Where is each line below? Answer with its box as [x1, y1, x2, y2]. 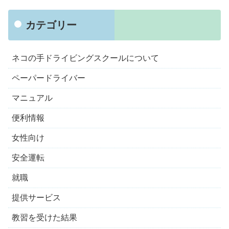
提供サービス [12, 193, 61, 202]
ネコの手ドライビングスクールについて [12, 53, 159, 62]
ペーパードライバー [12, 73, 85, 82]
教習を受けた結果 [12, 213, 77, 222]
